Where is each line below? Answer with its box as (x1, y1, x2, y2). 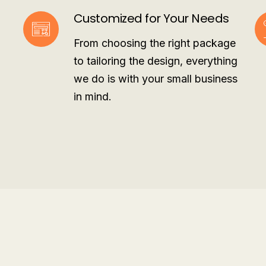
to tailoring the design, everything (73, 55, 237, 67)
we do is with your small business (73, 72, 237, 85)
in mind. (73, 90, 112, 103)
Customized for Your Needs (73, 10, 229, 27)
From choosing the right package (73, 37, 236, 49)
